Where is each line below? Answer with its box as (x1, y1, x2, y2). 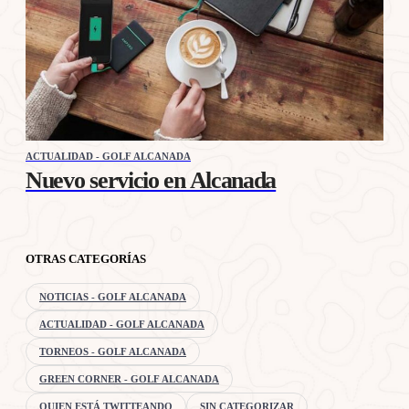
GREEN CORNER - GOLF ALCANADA (39, 373, 219, 385)
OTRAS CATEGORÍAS (26, 252, 146, 267)
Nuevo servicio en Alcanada (26, 167, 277, 194)
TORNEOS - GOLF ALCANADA (39, 346, 186, 358)
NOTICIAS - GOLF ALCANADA (39, 291, 186, 303)
